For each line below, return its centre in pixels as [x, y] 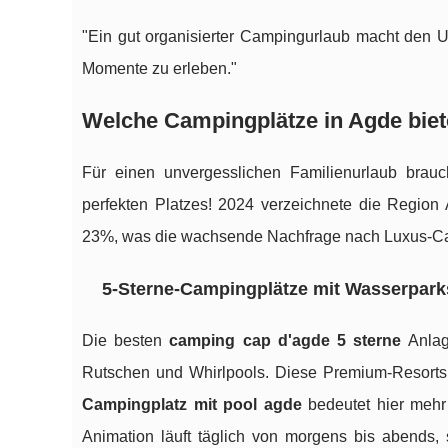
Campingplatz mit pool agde [192, 405]
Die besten [126, 341]
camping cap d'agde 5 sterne [285, 341]
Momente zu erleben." [159, 69]
